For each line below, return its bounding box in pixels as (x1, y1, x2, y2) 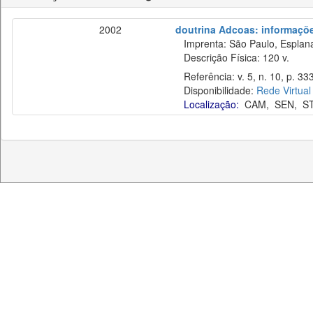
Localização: (184, 97, 239, 111)
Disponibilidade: (175, 83, 256, 97)
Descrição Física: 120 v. (175, 50, 289, 64)
